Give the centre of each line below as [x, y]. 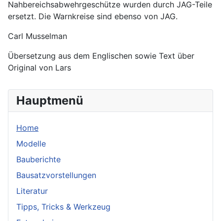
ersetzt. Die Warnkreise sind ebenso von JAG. [93, 16]
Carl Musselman [37, 36]
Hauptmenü [50, 100]
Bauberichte [38, 159]
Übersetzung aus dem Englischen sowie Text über [101, 55]
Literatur [32, 191]
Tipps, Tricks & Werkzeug [63, 206]
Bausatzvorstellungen [56, 175]
